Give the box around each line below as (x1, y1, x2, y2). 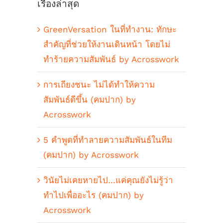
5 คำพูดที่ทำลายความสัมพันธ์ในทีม (43, 135, 172, 145)
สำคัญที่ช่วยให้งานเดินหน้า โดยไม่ (43, 39, 170, 50)
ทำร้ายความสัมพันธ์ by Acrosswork (43, 54, 179, 65)
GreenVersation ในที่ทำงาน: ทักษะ (43, 24, 177, 35)
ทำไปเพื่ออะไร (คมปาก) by (43, 190, 144, 201)
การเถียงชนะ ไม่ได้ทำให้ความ (43, 80, 155, 90)
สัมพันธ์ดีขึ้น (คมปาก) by (43, 95, 136, 105)
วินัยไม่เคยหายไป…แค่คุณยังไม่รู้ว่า (43, 175, 173, 186)
